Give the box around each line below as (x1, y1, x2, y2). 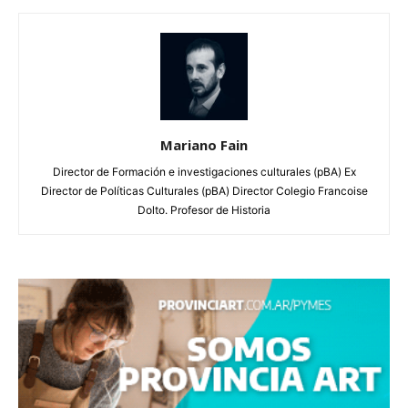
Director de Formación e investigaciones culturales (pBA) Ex (52, 164, 356, 178)
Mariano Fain (160, 135, 248, 154)
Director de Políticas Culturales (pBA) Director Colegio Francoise (40, 183, 368, 198)
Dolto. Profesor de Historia (138, 202, 270, 217)
